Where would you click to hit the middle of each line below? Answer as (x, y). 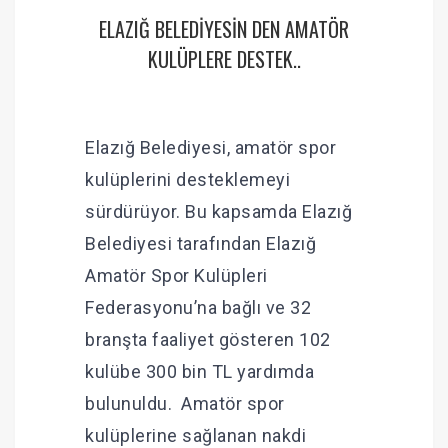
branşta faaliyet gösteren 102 (208, 340)
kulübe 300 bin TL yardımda (199, 372)
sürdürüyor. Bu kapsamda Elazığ (218, 212)
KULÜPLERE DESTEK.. (224, 59)
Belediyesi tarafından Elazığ (200, 244)
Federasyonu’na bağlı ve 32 (198, 308)
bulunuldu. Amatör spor (185, 404)
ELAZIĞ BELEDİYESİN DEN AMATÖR (224, 29)
